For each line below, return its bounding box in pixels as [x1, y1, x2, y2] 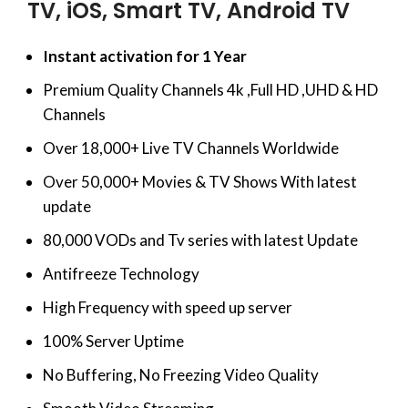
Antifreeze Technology [43, 263, 199, 283]
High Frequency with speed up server [43, 297, 292, 317]
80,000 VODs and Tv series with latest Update [43, 229, 358, 250]
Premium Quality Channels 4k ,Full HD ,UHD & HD [43, 79, 378, 99]
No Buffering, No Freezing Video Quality [43, 364, 319, 384]
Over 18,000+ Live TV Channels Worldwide [43, 138, 339, 158]
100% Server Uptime [43, 331, 184, 351]
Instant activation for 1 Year [43, 46, 247, 66]
